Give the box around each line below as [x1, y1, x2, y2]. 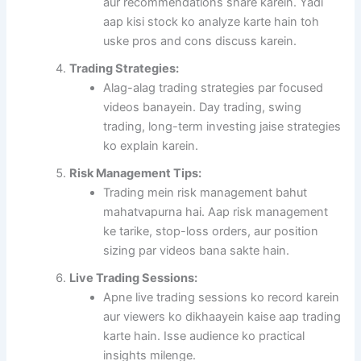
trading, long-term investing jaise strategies [103, 119, 342, 135]
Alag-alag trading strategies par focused [103, 81, 324, 96]
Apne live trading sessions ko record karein [103, 290, 340, 305]
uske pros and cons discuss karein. [103, 34, 297, 49]
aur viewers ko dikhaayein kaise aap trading [103, 309, 342, 325]
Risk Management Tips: [69, 166, 202, 181]
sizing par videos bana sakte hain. [103, 243, 290, 259]
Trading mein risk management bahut [103, 185, 308, 201]
